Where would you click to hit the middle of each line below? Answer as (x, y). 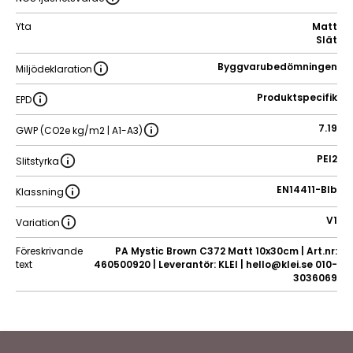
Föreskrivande (49, 251)
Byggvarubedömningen (277, 67)
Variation (38, 222)
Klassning (40, 191)
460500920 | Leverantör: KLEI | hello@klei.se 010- (216, 265)
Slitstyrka (37, 161)
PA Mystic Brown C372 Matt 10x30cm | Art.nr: (226, 251)
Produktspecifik (297, 98)
